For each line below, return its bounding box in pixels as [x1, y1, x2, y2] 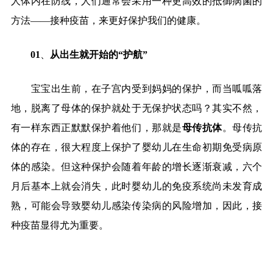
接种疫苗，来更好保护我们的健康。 [49, 15, 206, 26]
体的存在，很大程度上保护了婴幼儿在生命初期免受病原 [10, 141, 263, 152]
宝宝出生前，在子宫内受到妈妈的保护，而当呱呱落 [30, 83, 263, 94]
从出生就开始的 [49, 49, 118, 60]
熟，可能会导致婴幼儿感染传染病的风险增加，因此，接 [10, 200, 263, 211]
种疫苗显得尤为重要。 [10, 219, 108, 230]
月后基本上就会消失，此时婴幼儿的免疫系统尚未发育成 [10, 180, 263, 191]
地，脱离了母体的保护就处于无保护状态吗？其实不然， [10, 102, 263, 113]
